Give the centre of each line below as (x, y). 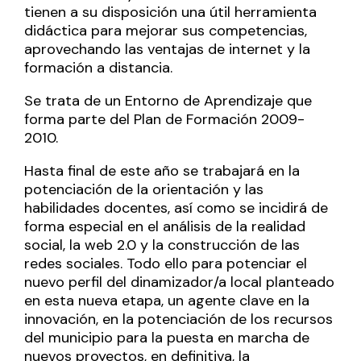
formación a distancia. (98, 67)
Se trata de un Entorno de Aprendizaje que (168, 100)
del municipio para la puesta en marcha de (167, 337)
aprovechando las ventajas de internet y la (167, 49)
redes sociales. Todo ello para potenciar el (166, 263)
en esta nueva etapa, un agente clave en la (167, 300)
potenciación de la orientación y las (144, 189)
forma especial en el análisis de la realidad (165, 226)
